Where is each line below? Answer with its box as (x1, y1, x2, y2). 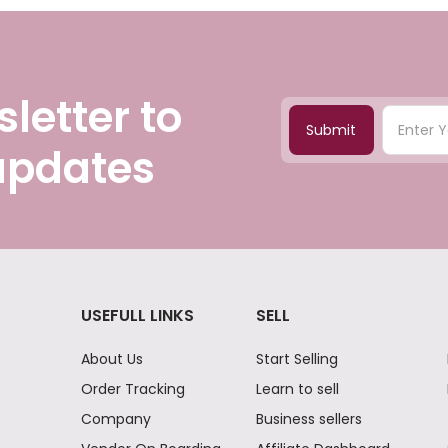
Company (80, 409, 151, 430)
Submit (306, 120, 357, 141)
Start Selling (256, 349, 339, 370)
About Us (80, 349, 143, 370)
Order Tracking (80, 379, 185, 400)
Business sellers (256, 409, 363, 430)
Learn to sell (256, 379, 340, 400)
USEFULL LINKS (80, 304, 194, 328)
